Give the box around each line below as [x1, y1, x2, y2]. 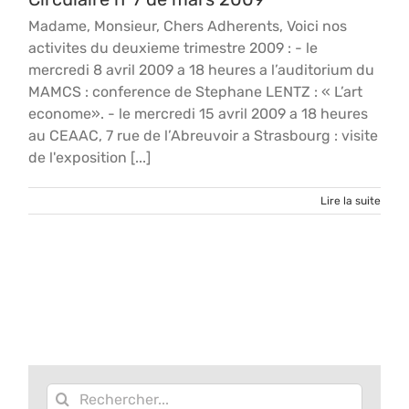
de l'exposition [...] [28, 149, 152, 166]
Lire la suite [320, 194, 381, 207]
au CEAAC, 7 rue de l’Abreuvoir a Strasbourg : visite [28, 127, 379, 144]
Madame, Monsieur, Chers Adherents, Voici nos [28, 17, 348, 35]
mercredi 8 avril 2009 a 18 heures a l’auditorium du [28, 61, 375, 79]
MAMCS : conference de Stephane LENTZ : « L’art [28, 83, 363, 100]
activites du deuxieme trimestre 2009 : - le [28, 39, 319, 57]
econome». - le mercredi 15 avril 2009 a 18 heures [28, 105, 369, 122]
